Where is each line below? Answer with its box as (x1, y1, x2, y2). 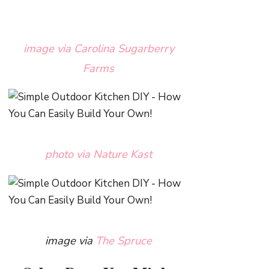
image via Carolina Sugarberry (23, 40, 174, 56)
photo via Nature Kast (45, 147, 153, 162)
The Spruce (95, 232, 153, 248)
